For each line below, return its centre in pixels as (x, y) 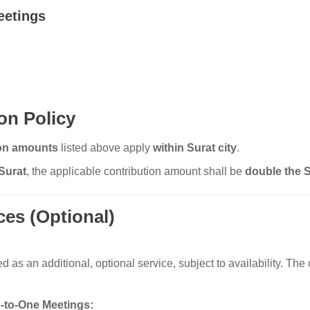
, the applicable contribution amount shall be (135, 172)
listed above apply (105, 147)
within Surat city (194, 147)
